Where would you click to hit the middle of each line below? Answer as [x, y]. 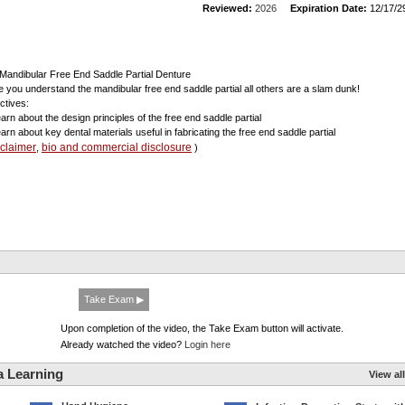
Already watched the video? [122, 344]
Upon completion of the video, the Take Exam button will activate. [202, 328]
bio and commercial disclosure [117, 147]
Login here [207, 344]
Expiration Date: [329, 8]
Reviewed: [227, 8]
